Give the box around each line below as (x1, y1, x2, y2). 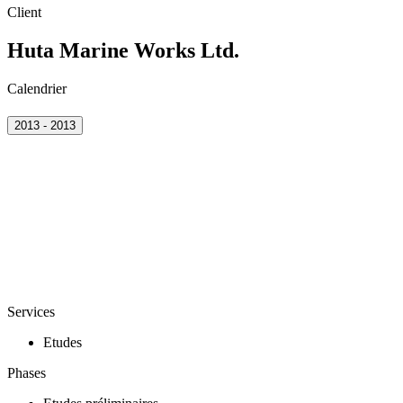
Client (7, 4, 41, 21)
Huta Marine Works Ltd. (7, 38, 239, 62)
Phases (7, 365, 46, 381)
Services (7, 304, 55, 320)
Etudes (43, 335, 82, 351)
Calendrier (7, 80, 67, 96)
